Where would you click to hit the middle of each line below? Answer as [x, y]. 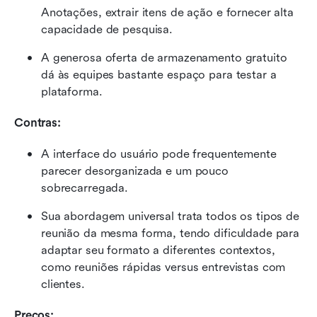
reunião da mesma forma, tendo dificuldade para [171, 233]
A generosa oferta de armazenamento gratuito [164, 57]
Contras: [38, 122]
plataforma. [72, 91]
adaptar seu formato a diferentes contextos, [158, 250]
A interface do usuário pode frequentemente [159, 154]
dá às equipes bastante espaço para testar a [159, 74]
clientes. [63, 284]
